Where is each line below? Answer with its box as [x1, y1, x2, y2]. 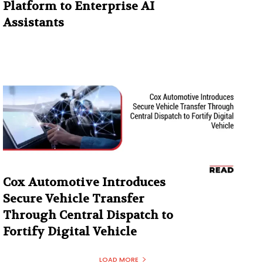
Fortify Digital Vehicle [3, 224, 137, 240]
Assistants [3, 15, 64, 30]
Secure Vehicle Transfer [3, 191, 144, 207]
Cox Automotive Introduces [3, 175, 166, 190]
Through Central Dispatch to [3, 208, 173, 223]
